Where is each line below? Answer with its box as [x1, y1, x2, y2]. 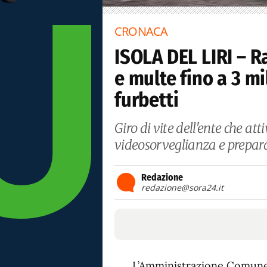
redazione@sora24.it [141, 182, 223, 193]
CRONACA [114, 23, 168, 39]
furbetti [114, 88, 179, 112]
